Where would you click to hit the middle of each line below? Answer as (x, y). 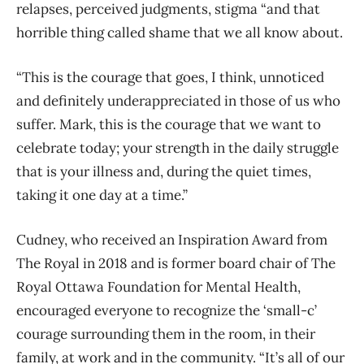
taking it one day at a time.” (102, 195)
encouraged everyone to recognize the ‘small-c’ (167, 311)
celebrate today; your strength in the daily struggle (178, 148)
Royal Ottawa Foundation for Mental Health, (158, 287)
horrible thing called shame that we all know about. (180, 33)
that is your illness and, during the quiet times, (164, 172)
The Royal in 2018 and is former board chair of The (176, 264)
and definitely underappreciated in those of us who (178, 101)
